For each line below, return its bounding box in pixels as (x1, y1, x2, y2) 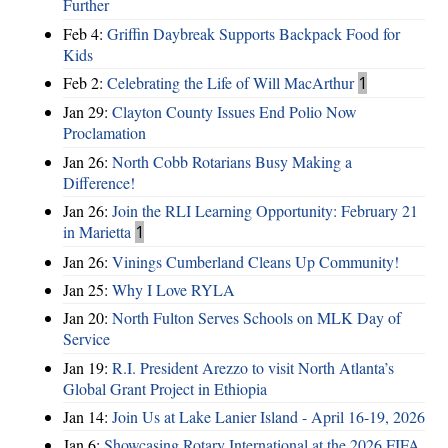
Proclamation (63, 122, 146, 144)
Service (63, 328, 110, 350)
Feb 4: (63, 22, 107, 44)
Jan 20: (63, 307, 112, 329)
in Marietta (63, 221, 131, 243)
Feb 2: (63, 72, 107, 94)
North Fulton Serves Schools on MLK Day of (112, 307, 401, 329)
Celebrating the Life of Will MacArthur (107, 72, 354, 94)
